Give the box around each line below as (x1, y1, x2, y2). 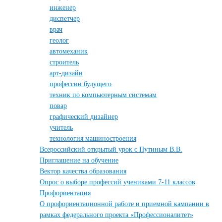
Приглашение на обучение (40, 157, 118, 164)
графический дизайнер (50, 113, 118, 120)
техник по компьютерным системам (50, 91, 157, 99)
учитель (50, 124, 73, 131)
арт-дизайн (50, 69, 83, 77)
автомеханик (50, 48, 88, 55)
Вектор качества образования (40, 167, 126, 175)
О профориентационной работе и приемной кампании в (40, 200, 209, 208)
